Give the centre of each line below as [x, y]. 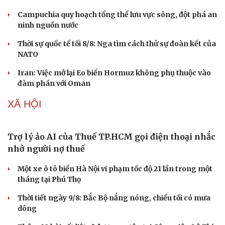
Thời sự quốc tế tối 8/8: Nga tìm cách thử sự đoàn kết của [117, 44]
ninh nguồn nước [48, 25]
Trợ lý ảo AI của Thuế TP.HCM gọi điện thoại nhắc [111, 137]
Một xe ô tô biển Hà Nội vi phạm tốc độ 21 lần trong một [115, 169]
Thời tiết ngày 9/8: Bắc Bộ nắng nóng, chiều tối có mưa [114, 198]
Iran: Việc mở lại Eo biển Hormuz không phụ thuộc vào [114, 73]
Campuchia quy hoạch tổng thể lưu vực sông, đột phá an [117, 15]
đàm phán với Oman [54, 84]
